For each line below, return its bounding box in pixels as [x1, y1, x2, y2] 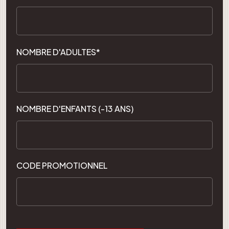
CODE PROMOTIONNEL [16, 159, 107, 171]
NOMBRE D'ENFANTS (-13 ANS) [16, 103, 133, 114]
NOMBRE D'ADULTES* [16, 46, 100, 57]
